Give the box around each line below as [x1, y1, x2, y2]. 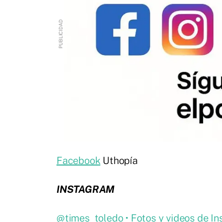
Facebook [56, 154, 101, 166]
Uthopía [100, 154, 138, 166]
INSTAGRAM [56, 183, 115, 195]
